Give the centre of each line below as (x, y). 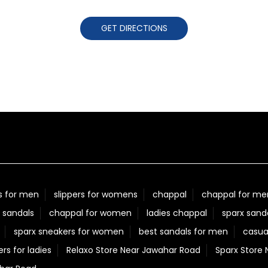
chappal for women (90, 213)
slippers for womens (96, 194)
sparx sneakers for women (69, 232)
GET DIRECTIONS (134, 28)
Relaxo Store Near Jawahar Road (133, 250)
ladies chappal (177, 213)
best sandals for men (183, 232)
